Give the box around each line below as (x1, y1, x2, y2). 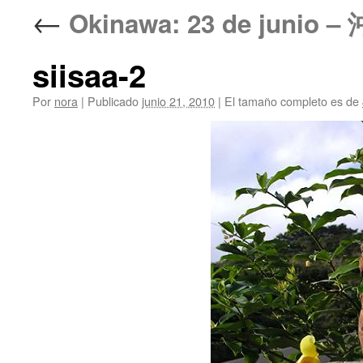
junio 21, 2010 (142, 92, 215, 109)
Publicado (88, 92, 139, 109)
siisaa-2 (32, 53, 146, 97)
